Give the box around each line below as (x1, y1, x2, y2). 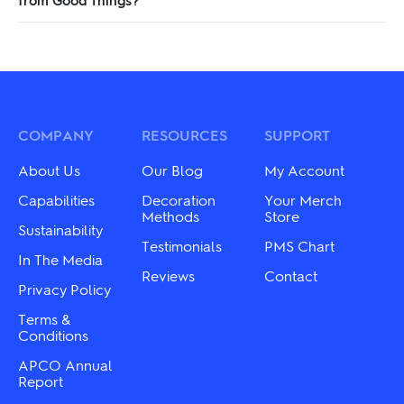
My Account (264, 160, 345, 179)
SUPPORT (264, 124, 331, 144)
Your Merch (264, 189, 343, 209)
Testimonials (141, 235, 222, 255)
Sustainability (18, 219, 103, 239)
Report (18, 371, 63, 390)
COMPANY (18, 124, 94, 144)
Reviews (141, 265, 195, 285)
